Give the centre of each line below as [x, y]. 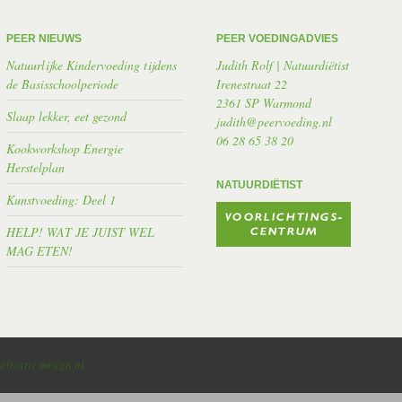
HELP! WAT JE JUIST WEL [81, 232]
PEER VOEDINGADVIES [278, 38]
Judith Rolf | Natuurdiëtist [283, 65]
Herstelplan [36, 167]
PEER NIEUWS [44, 38]
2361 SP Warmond [264, 102]
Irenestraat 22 [252, 83]
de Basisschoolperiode [63, 83]
